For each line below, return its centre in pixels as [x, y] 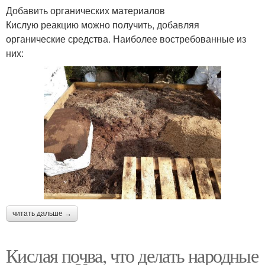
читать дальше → [42, 213]
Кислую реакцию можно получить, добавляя [103, 24]
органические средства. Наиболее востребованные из [126, 38]
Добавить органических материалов [85, 10]
